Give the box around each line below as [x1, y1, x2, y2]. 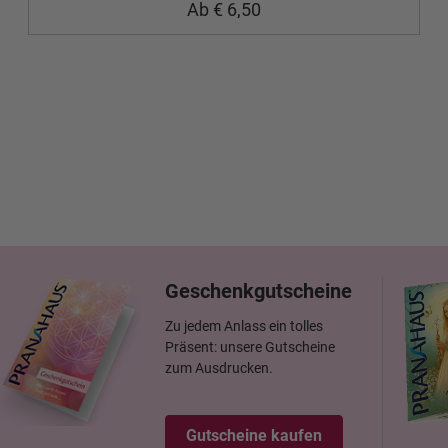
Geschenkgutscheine [165, 279, 352, 303]
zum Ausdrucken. [165, 360, 273, 376]
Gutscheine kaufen [186, 426, 322, 445]
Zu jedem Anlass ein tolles [165, 318, 323, 334]
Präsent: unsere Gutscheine [165, 339, 335, 355]
